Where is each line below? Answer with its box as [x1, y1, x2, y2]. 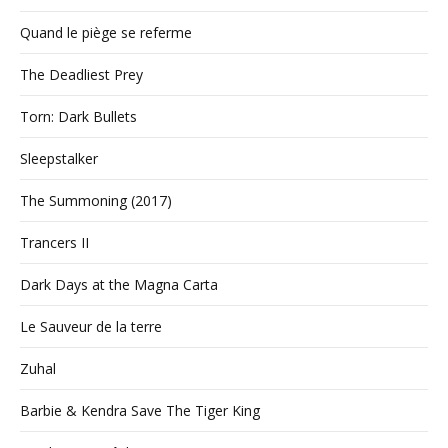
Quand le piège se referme [20, 23, 192, 42]
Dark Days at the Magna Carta [20, 275, 218, 294]
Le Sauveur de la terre [20, 317, 162, 336]
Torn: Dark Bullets [20, 107, 137, 126]
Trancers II [20, 233, 89, 252]
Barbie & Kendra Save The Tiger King [20, 401, 260, 420]
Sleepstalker [20, 149, 98, 168]
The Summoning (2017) [20, 191, 172, 210]
